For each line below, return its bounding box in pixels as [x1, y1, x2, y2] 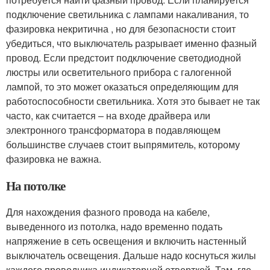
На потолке [6, 177, 65, 195]
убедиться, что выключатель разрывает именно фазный [6, 36, 257, 51]
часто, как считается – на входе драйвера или [6, 108, 210, 123]
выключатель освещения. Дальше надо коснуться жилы [6, 248, 256, 263]
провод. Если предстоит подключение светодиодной [6, 51, 241, 65]
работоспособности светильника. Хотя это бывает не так [6, 94, 260, 108]
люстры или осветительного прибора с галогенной [6, 65, 231, 80]
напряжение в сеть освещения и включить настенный [6, 234, 246, 248]
